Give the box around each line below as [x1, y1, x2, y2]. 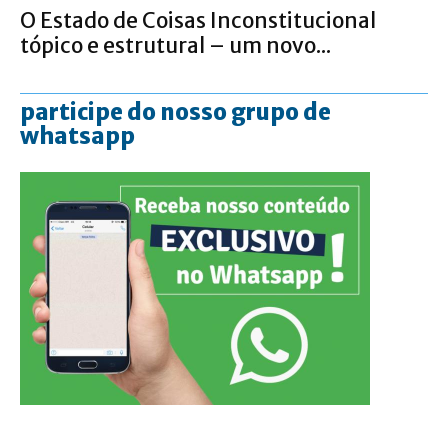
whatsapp [20, 122, 135, 151]
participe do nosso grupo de [20, 98, 331, 127]
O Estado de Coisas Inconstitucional [20, 7, 376, 35]
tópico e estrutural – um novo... [20, 32, 331, 60]
